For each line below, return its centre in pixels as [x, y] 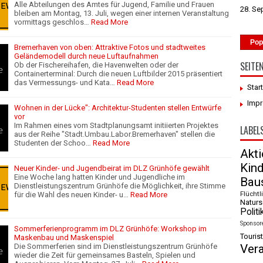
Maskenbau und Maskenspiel [64, 237]
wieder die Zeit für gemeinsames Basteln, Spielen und [105, 255]
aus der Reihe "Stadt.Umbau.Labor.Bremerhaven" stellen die [114, 134]
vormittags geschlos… [52, 22]
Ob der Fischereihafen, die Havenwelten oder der [96, 65]
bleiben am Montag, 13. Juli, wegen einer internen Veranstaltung [122, 13]
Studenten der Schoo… [53, 143]
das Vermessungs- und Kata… [65, 82]
